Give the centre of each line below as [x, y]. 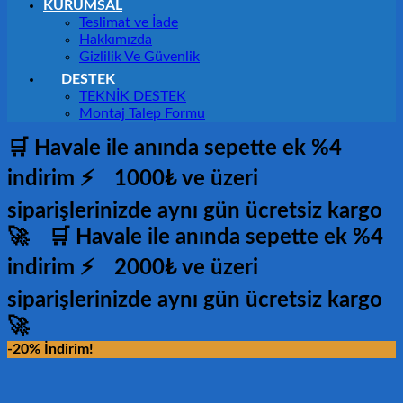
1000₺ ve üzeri [186, 179]
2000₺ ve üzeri [186, 268]
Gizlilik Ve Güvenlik [139, 57]
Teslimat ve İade [129, 22]
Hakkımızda [116, 40]
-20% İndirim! [50, 349]
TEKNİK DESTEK [133, 96]
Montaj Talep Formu [142, 113]
